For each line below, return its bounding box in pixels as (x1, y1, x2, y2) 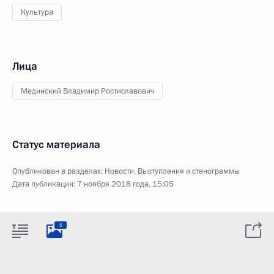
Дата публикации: (12, 179, 77, 190)
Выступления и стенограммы (138, 166, 240, 177)
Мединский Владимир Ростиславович (21, 86, 154, 97)
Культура (21, 7, 53, 18)
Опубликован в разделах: (12, 166, 105, 177)
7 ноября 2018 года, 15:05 (77, 179, 174, 190)
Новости (105, 166, 134, 177)
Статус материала (12, 138, 100, 152)
